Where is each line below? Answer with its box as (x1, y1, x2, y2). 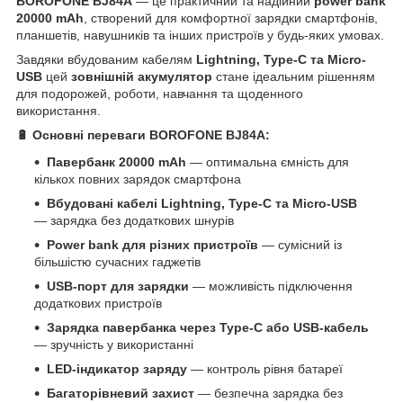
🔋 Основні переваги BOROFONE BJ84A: (16, 128, 270, 143)
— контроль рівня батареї (187, 362, 343, 377)
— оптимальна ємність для (186, 155, 349, 170)
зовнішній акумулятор (71, 69, 212, 85)
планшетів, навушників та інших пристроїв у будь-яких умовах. (16, 28, 384, 43)
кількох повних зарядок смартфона (34, 172, 241, 187)
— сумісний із (258, 237, 342, 253)
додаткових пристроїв (34, 296, 162, 311)
